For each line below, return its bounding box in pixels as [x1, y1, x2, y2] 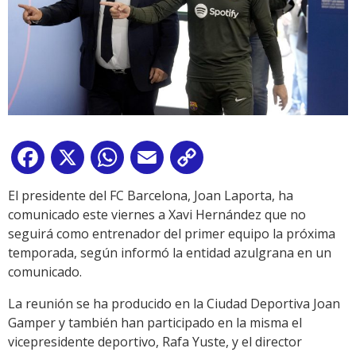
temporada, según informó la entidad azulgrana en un [8, 244, 331, 262]
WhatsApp [127, 152, 189, 170]
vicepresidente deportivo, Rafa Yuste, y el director [8, 333, 302, 351]
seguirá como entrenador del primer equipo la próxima [8, 225, 335, 243]
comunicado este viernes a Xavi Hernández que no [8, 206, 306, 224]
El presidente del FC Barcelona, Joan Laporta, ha [8, 187, 293, 205]
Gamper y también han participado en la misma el [8, 314, 302, 332]
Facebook [48, 152, 105, 170]
